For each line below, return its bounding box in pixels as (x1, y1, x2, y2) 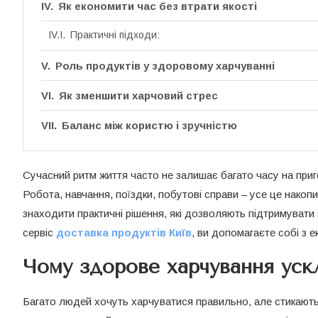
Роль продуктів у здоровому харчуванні (55, 60, 275, 72)
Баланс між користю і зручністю (62, 119, 237, 132)
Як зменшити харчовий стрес (59, 89, 218, 102)
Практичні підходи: (70, 29, 160, 41)
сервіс (23, 226, 56, 239)
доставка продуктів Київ (56, 226, 192, 239)
